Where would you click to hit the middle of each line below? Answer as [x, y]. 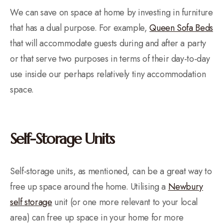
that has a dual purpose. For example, [80, 28]
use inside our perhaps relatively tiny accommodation [108, 74]
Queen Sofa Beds [181, 28]
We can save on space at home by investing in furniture [111, 12]
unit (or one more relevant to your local [125, 202]
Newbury [186, 186]
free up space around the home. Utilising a [89, 186]
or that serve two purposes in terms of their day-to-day [110, 58]
